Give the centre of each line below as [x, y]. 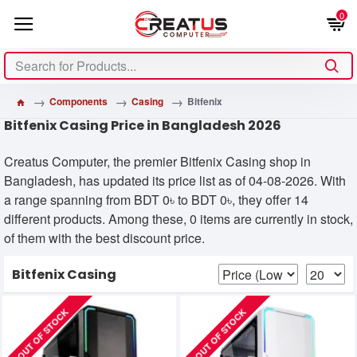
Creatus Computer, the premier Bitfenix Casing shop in [157, 161]
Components [78, 101]
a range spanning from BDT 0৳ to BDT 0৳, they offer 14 [156, 200]
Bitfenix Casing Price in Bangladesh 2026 [143, 126]
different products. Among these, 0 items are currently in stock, [178, 219]
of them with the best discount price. [104, 238]
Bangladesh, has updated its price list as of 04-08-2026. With [175, 180]
